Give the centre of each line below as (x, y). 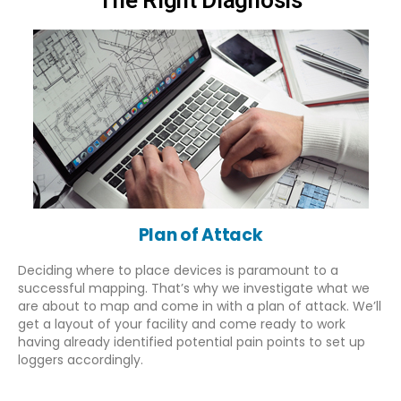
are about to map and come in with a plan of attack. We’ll (200, 306)
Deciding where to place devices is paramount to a (178, 270)
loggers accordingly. (81, 359)
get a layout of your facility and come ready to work (182, 324)
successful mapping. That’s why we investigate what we (194, 288)
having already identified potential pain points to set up (192, 341)
